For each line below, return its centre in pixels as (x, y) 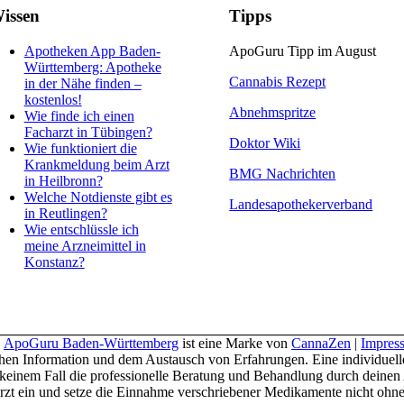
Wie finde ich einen (79, 116)
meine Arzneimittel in (85, 246)
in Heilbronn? (63, 181)
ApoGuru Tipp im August (303, 51)
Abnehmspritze (273, 113)
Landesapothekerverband (301, 205)
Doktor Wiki (265, 143)
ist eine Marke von (235, 343)
